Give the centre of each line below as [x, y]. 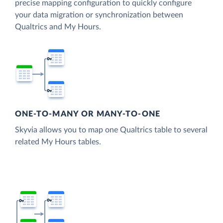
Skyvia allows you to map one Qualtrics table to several [111, 130]
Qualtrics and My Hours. [58, 27]
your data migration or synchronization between [99, 15]
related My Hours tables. [58, 142]
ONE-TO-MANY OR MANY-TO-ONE [88, 114]
